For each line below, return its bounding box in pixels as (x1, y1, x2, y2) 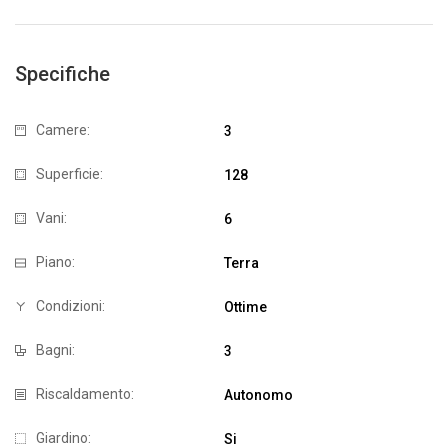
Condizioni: (36, 298, 105, 314)
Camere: (36, 122, 90, 138)
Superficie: (36, 166, 103, 182)
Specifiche (15, 62, 110, 86)
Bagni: (36, 342, 75, 358)
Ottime (224, 298, 267, 315)
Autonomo (224, 386, 293, 403)
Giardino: (36, 430, 91, 446)
